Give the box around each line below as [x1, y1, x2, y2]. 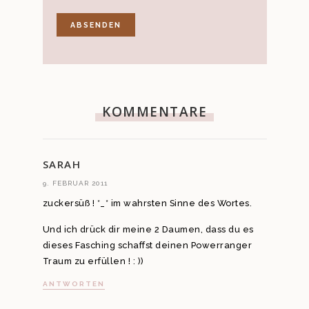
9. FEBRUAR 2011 [42, 179, 108, 188]
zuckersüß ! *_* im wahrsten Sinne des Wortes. [42, 198, 252, 209]
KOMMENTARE [102, 103, 207, 121]
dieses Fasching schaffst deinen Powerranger [42, 239, 252, 250]
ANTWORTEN [42, 280, 105, 288]
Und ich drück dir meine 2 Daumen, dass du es [42, 223, 254, 235]
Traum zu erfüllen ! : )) [42, 255, 144, 266]
